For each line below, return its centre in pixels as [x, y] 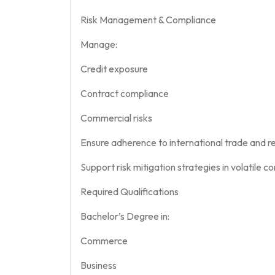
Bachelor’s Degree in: [125, 216]
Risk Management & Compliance [148, 19]
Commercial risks [116, 118]
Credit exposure [114, 68]
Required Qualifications [130, 191]
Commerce [104, 240]
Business [99, 265]
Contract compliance [125, 93]
